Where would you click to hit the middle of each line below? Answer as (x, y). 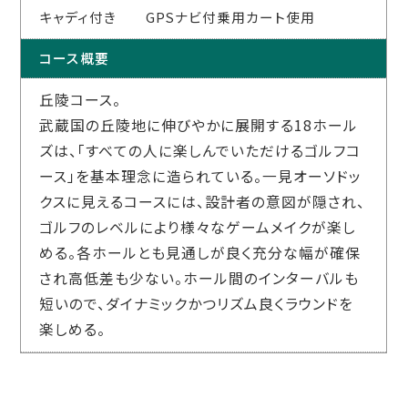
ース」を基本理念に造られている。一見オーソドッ (201, 177)
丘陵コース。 (81, 100)
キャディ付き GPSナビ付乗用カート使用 (178, 17)
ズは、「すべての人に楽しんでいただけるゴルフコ (200, 151)
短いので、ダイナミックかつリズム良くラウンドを (197, 304)
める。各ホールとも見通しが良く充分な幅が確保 (200, 253)
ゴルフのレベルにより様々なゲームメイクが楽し (198, 228)
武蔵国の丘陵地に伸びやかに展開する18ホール (199, 126)
